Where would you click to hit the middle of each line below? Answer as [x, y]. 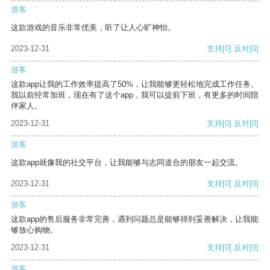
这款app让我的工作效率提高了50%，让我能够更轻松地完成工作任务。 [135, 84]
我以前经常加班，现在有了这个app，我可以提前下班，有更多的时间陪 [135, 95]
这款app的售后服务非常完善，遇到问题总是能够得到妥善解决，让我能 [135, 219]
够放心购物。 [34, 230]
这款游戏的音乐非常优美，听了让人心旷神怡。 [93, 28]
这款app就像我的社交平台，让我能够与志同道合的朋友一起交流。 [127, 163]
